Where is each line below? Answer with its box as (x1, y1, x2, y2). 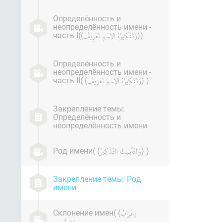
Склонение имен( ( (53, 207, 120, 218)
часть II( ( (53, 75, 87, 85)
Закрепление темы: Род (53, 173, 141, 184)
